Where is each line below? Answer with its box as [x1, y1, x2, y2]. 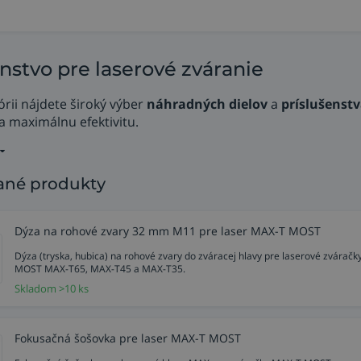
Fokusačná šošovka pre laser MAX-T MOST [15, 330, 241, 346]
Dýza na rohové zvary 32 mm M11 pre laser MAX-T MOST [15, 223, 321, 239]
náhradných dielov [147, 95, 268, 114]
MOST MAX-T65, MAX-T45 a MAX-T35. [15, 262, 185, 276]
